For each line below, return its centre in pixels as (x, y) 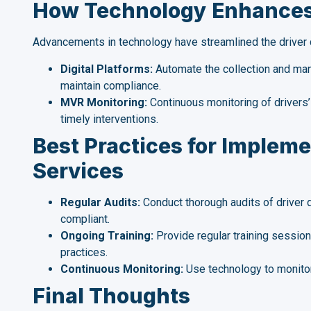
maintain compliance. (111, 85)
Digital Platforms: (107, 69)
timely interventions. (109, 119)
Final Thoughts (111, 295)
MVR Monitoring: (104, 102)
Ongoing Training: (107, 235)
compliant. (85, 219)
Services (78, 170)
